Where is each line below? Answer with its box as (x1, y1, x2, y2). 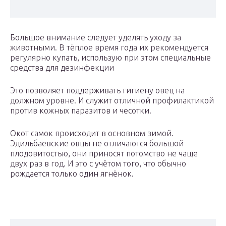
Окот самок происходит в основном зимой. (10, 129, 174, 138)
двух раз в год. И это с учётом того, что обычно (10, 159, 186, 168)
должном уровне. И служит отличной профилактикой (10, 96, 214, 105)
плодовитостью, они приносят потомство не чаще (10, 149, 198, 158)
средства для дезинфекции (10, 63, 114, 73)
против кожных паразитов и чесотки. (10, 106, 151, 116)
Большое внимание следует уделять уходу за (10, 33, 181, 42)
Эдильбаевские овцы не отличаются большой (10, 139, 184, 148)
